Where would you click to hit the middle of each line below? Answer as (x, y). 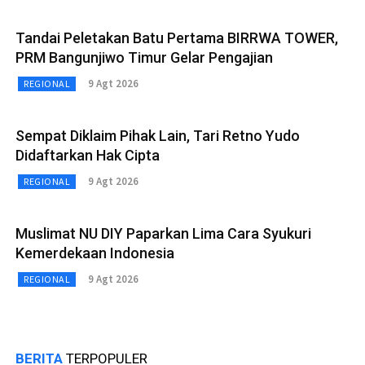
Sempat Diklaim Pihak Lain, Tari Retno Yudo (158, 135)
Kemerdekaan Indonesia (95, 253)
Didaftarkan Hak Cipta (88, 155)
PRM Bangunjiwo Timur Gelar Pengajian (144, 57)
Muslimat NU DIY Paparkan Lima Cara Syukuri (163, 233)
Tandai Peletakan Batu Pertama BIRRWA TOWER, (177, 37)
